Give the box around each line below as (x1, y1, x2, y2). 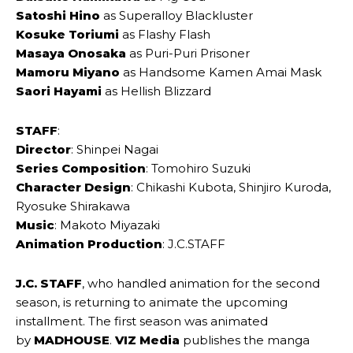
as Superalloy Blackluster (103, 7, 253, 23)
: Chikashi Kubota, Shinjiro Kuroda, (131, 179, 331, 195)
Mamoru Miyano (16, 64, 120, 80)
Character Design (16, 179, 131, 195)
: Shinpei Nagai (71, 141, 158, 157)
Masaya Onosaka (16, 45, 126, 61)
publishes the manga (183, 332, 310, 347)
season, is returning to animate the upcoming (16, 294, 288, 310)
